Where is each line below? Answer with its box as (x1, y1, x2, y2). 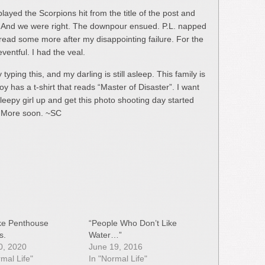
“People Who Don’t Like (89, 218, 177, 228)
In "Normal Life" (89, 254, 148, 263)
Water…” (89, 230, 122, 240)
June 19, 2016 (89, 242, 143, 251)
